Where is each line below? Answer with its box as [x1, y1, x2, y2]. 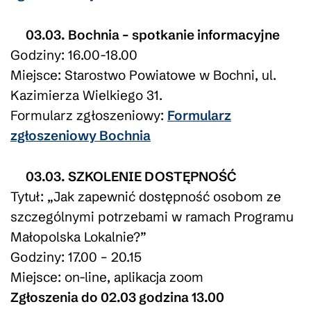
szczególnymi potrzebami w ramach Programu [10, 208, 294, 225]
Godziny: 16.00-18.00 [10, 46, 137, 63]
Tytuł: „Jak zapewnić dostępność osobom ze [10, 187, 281, 205]
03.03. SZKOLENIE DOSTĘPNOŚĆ [25, 167, 237, 185]
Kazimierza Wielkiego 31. [10, 86, 162, 103]
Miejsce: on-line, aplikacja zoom [10, 268, 203, 285]
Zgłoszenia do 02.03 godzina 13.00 [10, 288, 224, 305]
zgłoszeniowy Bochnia [10, 126, 151, 144]
